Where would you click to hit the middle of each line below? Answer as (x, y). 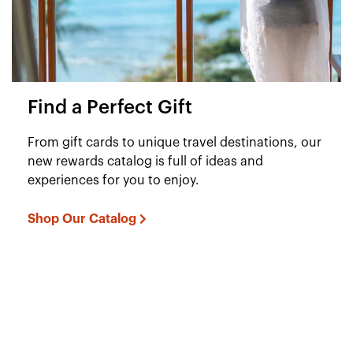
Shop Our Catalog (82, 219)
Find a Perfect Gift (110, 108)
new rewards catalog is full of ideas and (145, 161)
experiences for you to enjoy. (113, 180)
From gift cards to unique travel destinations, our (175, 142)
